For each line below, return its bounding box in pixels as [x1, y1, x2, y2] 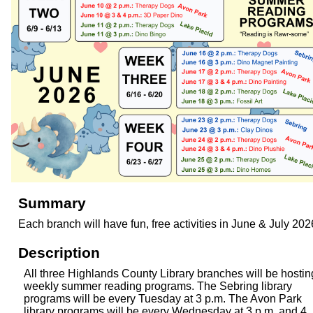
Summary [18, 194, 86, 212]
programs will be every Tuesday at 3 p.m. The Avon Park [24, 292, 302, 305]
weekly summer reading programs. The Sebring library [24, 279, 292, 292]
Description [18, 244, 100, 261]
